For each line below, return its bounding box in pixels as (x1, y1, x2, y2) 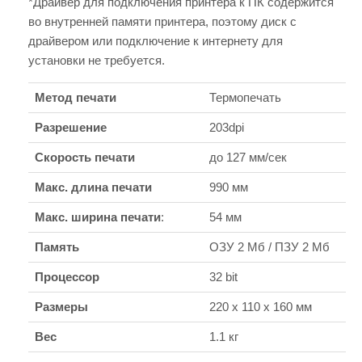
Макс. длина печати (35, 180, 152, 195)
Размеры (35, 300, 88, 314)
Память (35, 240, 79, 255)
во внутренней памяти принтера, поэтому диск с (28, 15, 297, 29)
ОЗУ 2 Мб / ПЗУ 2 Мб (209, 240, 330, 255)
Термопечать (209, 90, 281, 105)
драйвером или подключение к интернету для (28, 34, 283, 48)
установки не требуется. (28, 53, 165, 68)
